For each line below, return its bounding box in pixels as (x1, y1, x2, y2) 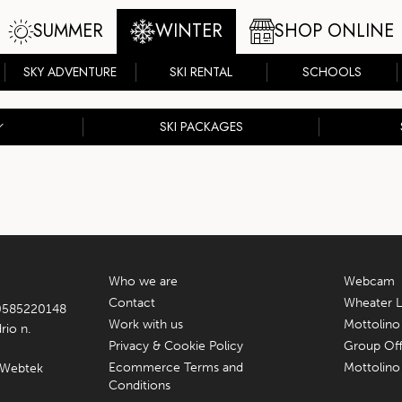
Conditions (108, 378, 170, 393)
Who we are (108, 274, 178, 289)
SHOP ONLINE (275, 18, 394, 44)
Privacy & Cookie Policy (108, 338, 243, 354)
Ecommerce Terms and (108, 360, 243, 375)
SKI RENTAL (170, 63, 233, 81)
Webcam (344, 274, 396, 289)
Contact (108, 295, 155, 310)
